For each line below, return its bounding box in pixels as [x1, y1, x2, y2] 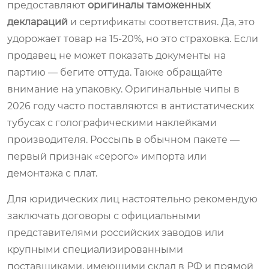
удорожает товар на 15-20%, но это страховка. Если [7, 32, 258, 44]
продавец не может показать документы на [7, 49, 226, 61]
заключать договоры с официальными [7, 210, 201, 222]
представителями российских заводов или [7, 226, 224, 238]
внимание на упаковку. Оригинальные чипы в [7, 83, 240, 95]
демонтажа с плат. [7, 167, 97, 179]
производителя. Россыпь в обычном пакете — [7, 133, 240, 145]
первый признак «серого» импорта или [7, 150, 207, 162]
